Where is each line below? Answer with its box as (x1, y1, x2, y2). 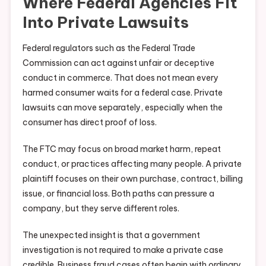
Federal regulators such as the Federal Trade (22, 43, 195, 54)
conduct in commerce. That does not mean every (22, 72, 218, 84)
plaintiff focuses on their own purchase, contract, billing (22, 173, 243, 185)
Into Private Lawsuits (22, 12, 189, 33)
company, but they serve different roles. (22, 203, 179, 214)
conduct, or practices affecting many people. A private (22, 159, 242, 170)
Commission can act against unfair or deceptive (22, 58, 214, 69)
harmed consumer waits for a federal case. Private (22, 87, 223, 99)
